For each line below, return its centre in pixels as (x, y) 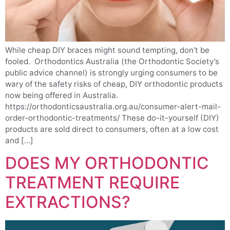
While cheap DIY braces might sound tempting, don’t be (107, 50)
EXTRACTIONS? (68, 202)
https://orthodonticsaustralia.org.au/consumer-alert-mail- (113, 106)
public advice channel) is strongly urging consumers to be (111, 72)
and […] (19, 140)
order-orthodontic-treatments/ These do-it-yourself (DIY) (112, 118)
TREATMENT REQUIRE (92, 183)
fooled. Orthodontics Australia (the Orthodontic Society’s (112, 61)
